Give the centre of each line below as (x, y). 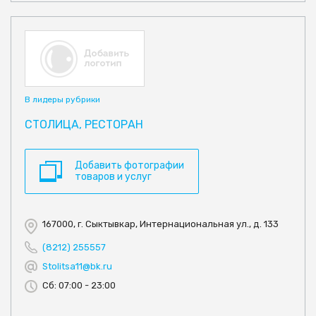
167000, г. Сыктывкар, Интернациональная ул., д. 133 (160, 224)
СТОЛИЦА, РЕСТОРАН (84, 125)
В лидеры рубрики (62, 100)
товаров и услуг (113, 177)
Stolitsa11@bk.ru (77, 267)
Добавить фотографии (129, 166)
